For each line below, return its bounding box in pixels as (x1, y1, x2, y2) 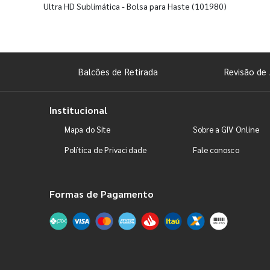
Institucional (49, 104, 107, 117)
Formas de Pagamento (49, 187, 154, 201)
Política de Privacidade (64, 145, 146, 155)
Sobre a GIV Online (192, 124, 260, 135)
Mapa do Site (64, 124, 111, 135)
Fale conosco (192, 145, 239, 155)
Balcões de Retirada (78, 66, 159, 78)
